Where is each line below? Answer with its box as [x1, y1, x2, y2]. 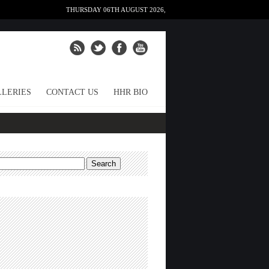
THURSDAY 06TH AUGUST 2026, [66, 6, 166, 13]
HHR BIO [113, 88, 148, 97]
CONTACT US [46, 88, 98, 97]
